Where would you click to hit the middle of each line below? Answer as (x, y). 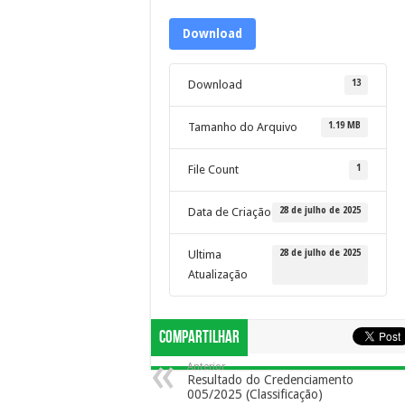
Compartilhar (199, 338)
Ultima (205, 254)
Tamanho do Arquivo (243, 127)
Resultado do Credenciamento (270, 380)
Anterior (206, 367)
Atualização (218, 274)
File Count (213, 170)
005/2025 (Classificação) (255, 394)
